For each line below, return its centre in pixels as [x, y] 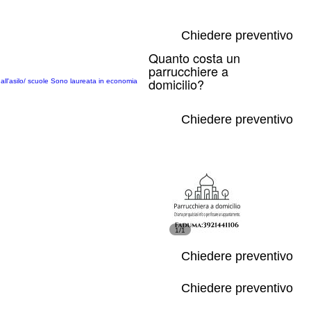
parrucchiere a [188, 71]
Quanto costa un [194, 58]
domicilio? [176, 84]
